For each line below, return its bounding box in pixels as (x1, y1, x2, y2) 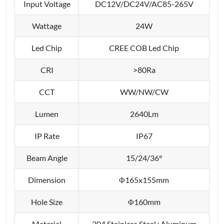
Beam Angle (26, 152, 67, 162)
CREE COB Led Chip (109, 42, 179, 52)
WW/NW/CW (119, 86, 168, 96)
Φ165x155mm (119, 174, 169, 184)
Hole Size (31, 196, 62, 206)
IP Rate (34, 130, 59, 140)
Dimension (28, 174, 65, 184)
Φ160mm (127, 196, 160, 206)
